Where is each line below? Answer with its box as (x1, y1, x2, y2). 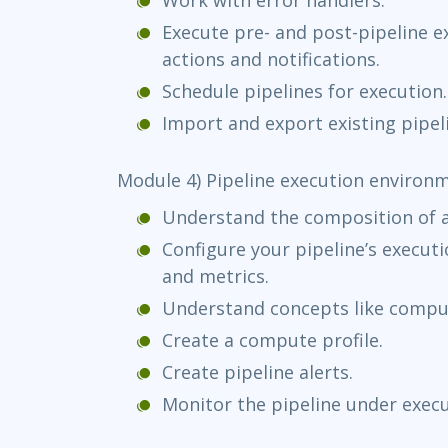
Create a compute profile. (162, 327, 383, 352)
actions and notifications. (162, 46, 380, 71)
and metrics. (162, 263, 269, 288)
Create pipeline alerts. (162, 359, 353, 384)
